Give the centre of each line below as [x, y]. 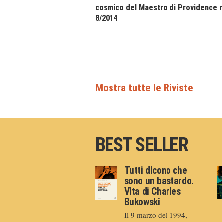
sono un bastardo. [159, 181]
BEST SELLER [142, 145]
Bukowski [142, 202]
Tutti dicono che [156, 171]
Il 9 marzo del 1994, [156, 215]
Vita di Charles [152, 192]
